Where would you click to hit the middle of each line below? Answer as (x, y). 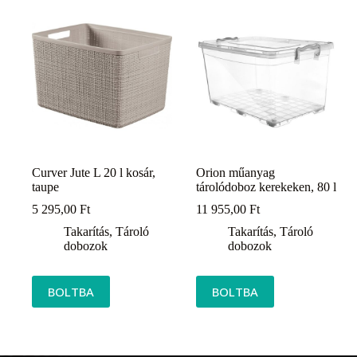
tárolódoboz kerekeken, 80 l (267, 187)
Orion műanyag (236, 173)
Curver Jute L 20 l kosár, (94, 173)
